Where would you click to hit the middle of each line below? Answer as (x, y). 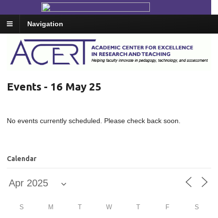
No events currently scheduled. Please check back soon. (94, 121)
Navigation (45, 24)
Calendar (22, 159)
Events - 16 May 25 (54, 86)
